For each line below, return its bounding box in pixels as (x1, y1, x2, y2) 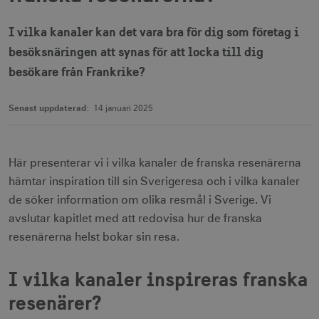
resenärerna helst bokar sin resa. (9, 231, 179, 243)
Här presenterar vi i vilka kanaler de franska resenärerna (9, 157, 301, 169)
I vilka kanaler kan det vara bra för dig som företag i (9, 23, 299, 40)
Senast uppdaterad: (9, 103, 90, 113)
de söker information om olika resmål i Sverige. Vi (9, 194, 271, 206)
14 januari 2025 (93, 105, 153, 113)
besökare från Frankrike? (9, 63, 145, 80)
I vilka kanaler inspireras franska (9, 266, 308, 292)
